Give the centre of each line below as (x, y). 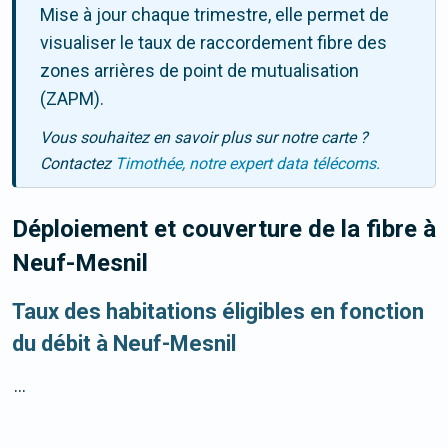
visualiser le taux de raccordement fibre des (213, 43)
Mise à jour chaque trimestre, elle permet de (214, 15)
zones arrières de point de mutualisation (199, 71)
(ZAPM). (72, 99)
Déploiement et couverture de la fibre (217, 229)
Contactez (77, 164)
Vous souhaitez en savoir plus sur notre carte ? (204, 138)
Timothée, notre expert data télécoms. (247, 164)
